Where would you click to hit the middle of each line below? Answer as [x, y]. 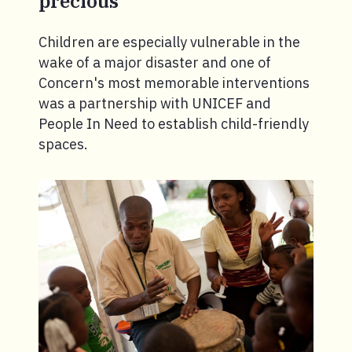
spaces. [63, 144]
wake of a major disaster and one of [155, 62]
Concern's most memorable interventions [174, 82]
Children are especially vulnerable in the [169, 42]
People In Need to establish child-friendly [174, 123]
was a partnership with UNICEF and [155, 103]
